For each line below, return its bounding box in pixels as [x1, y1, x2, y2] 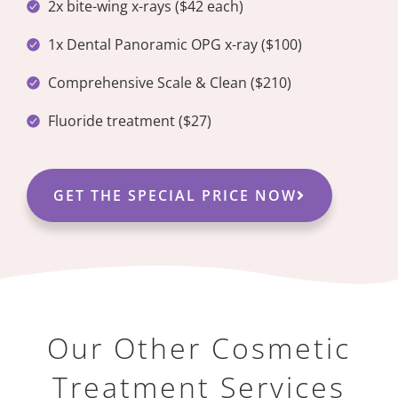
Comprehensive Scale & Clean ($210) [47, 73, 291, 93]
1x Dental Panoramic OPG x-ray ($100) [47, 35, 302, 55]
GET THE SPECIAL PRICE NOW [53, 186, 297, 206]
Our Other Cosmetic [47, 329, 351, 368]
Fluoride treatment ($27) [47, 111, 211, 131]
